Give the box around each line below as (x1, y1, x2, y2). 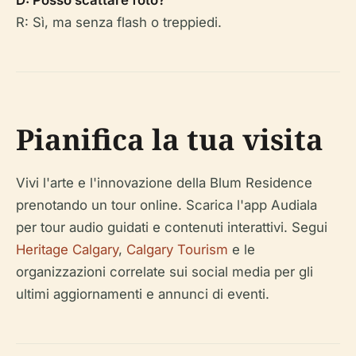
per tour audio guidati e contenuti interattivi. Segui (16, 219, 327, 235)
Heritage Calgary (16, 242, 118, 257)
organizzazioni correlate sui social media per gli (16, 264, 313, 280)
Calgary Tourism (126, 242, 228, 257)
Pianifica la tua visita (16, 120, 323, 159)
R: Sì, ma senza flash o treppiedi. (16, 14, 222, 30)
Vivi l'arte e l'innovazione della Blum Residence (16, 175, 312, 191)
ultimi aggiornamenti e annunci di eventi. (16, 286, 269, 302)
